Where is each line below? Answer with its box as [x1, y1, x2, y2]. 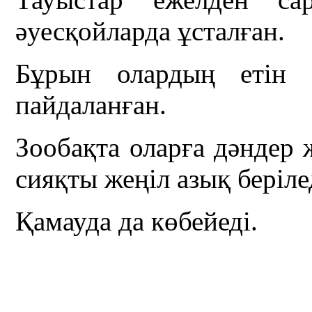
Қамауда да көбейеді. [15, 206, 258, 237]
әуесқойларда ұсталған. [15, 16, 286, 47]
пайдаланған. [15, 90, 167, 120]
